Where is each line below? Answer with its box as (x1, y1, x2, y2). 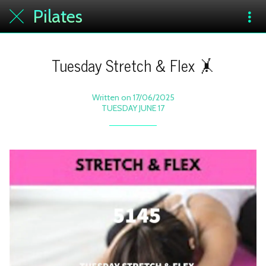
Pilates (33, 5, 83, 27)
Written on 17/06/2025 (91, 91, 175, 103)
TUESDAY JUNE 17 (102, 102, 164, 113)
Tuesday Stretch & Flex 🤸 (52, 52, 214, 78)
